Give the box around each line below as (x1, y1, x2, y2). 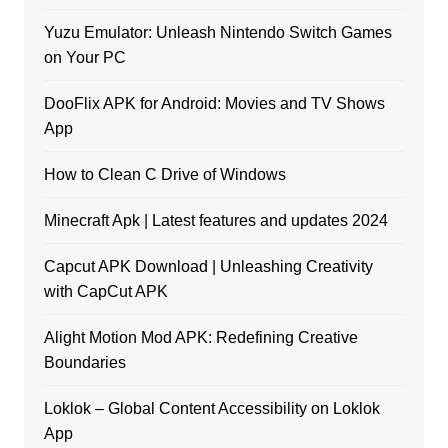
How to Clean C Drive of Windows (43, 166, 286, 184)
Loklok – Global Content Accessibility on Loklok (43, 400, 380, 418)
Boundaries (43, 354, 126, 372)
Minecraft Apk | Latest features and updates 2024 (43, 212, 388, 230)
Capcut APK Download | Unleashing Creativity (43, 258, 373, 276)
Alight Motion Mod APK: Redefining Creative (43, 329, 358, 347)
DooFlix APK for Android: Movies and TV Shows (43, 95, 385, 113)
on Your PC (43, 49, 126, 67)
